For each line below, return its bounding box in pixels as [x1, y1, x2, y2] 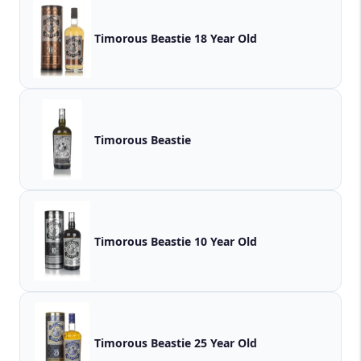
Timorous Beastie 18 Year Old [94, 30, 257, 46]
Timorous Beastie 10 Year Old [94, 233, 257, 249]
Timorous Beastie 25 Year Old [94, 334, 257, 351]
